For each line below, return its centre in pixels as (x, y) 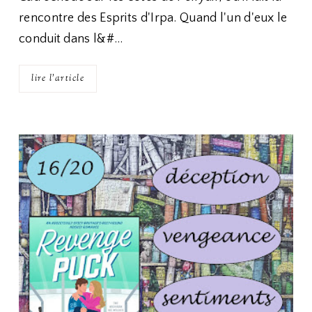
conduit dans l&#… (71, 39)
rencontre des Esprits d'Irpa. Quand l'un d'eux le (153, 18)
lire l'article (58, 79)
